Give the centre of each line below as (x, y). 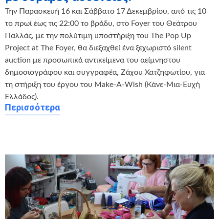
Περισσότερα (33, 107)
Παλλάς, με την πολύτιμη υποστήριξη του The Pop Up (98, 35)
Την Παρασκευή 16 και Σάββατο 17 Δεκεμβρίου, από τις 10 (106, 11)
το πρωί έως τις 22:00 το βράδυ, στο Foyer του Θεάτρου (101, 23)
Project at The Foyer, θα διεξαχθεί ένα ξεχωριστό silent (98, 48)
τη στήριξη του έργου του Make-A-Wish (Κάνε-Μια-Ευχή (102, 84)
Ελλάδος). (22, 97)
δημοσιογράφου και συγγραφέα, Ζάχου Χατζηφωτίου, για (105, 72)
